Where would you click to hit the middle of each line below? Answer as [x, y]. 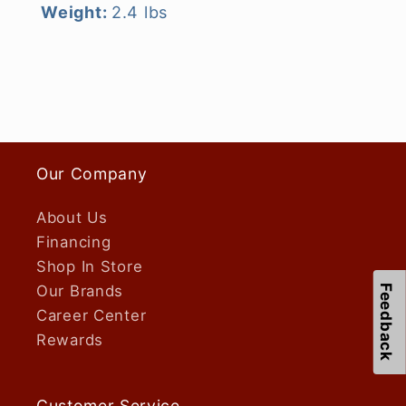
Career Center [92, 315]
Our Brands [80, 290]
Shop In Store [90, 266]
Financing [74, 242]
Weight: [76, 12]
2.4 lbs [139, 12]
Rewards [70, 339]
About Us [72, 217]
